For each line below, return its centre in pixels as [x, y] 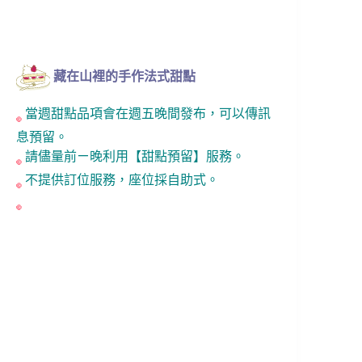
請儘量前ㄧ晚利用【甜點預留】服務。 [133, 157]
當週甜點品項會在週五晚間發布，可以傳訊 [146, 114]
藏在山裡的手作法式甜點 [124, 77]
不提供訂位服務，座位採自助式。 [120, 179]
